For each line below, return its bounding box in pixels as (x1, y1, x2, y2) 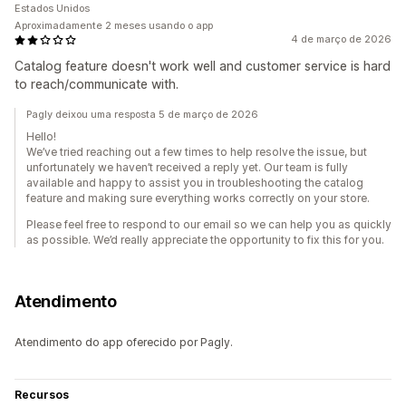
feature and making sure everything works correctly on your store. (26, 191, 370, 206)
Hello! (26, 130, 56, 144)
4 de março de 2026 (291, 33, 391, 46)
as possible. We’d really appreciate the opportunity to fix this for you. (26, 233, 384, 247)
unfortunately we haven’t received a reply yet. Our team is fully (26, 160, 348, 175)
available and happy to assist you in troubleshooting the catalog (26, 176, 363, 190)
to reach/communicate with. (14, 76, 179, 92)
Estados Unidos (14, 2, 90, 15)
